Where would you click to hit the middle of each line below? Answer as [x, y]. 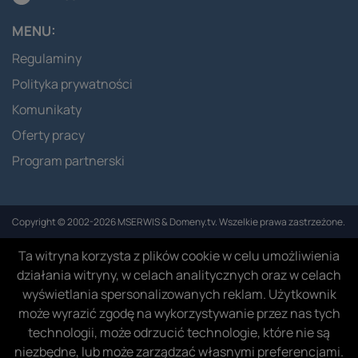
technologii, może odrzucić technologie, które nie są [179, 332]
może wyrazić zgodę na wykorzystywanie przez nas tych [179, 313]
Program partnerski [68, 160]
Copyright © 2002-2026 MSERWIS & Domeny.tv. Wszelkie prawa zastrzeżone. [179, 221]
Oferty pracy [48, 135]
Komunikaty [47, 109]
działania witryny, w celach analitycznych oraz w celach [179, 274]
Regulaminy [47, 58]
